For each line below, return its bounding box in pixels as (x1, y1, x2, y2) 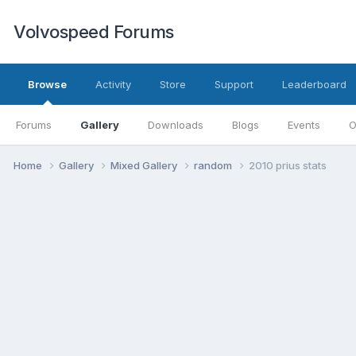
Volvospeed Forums (14, 21, 174, 42)
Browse (28, 78, 67, 91)
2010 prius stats (249, 158, 327, 172)
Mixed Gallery (110, 158, 180, 172)
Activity (95, 78, 131, 91)
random (194, 158, 234, 172)
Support (215, 78, 253, 91)
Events (288, 118, 320, 131)
